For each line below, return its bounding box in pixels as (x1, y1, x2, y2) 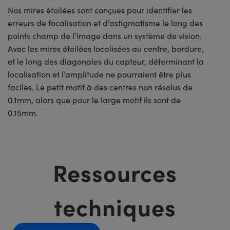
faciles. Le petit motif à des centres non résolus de (8, 82, 193, 93)
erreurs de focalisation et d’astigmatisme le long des (8, 17, 203, 29)
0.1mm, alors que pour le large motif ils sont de (8, 94, 181, 106)
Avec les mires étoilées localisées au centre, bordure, (8, 43, 204, 54)
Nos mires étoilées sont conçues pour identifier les (8, 5, 192, 16)
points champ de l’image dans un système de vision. (8, 30, 202, 42)
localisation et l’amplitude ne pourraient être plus (8, 69, 191, 80)
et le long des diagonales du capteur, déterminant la (8, 56, 204, 67)
